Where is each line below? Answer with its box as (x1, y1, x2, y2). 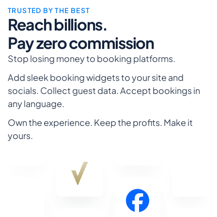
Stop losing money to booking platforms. (8, 53, 175, 64)
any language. (8, 98, 66, 109)
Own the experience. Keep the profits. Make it (8, 117, 193, 128)
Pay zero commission (8, 33, 154, 52)
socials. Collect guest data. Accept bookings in (8, 85, 200, 96)
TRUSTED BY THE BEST (8, 6, 90, 15)
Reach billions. (8, 15, 108, 34)
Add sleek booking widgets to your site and (8, 72, 184, 83)
